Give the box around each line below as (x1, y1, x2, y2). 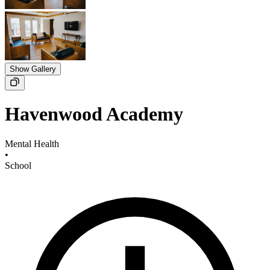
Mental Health (5, 138, 59, 149)
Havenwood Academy (5, 103, 183, 125)
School (5, 160, 31, 171)
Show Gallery (10, 64, 56, 74)
